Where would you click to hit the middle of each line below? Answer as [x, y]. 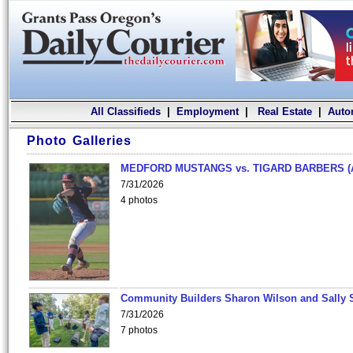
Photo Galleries [79, 141]
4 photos [139, 200]
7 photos [139, 330]
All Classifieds [125, 111]
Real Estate [283, 111]
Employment [207, 111]
